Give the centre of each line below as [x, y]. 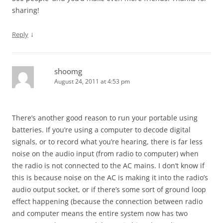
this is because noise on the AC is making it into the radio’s [110, 178]
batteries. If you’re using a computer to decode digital [101, 130]
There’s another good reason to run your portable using [105, 118]
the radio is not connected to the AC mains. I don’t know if [108, 166]
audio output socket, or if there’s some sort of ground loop [109, 190]
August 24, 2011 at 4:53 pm [92, 82]
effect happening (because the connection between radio [107, 202]
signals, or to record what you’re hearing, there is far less [107, 142]
